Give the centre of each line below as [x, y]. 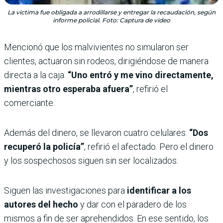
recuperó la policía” [44, 147]
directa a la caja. [36, 75]
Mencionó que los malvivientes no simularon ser [96, 47]
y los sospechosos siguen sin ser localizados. [91, 161]
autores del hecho [42, 205]
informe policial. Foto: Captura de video [111, 20]
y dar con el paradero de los [133, 205]
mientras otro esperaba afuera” [68, 89]
